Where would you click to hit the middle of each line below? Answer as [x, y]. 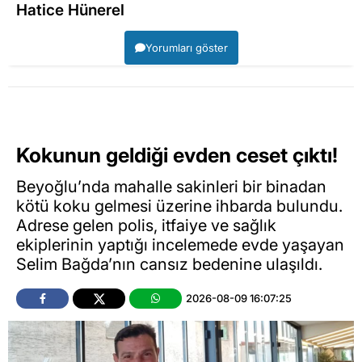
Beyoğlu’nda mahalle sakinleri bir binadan [171, 186]
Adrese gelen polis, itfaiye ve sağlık [146, 225]
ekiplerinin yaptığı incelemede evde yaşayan [180, 244]
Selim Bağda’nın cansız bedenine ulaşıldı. [169, 264]
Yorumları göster [186, 48]
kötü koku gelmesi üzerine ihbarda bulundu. [179, 206]
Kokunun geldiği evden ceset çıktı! [177, 156]
